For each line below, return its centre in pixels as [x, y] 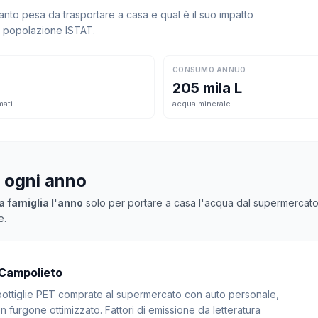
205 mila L [207, 88]
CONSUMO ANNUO [209, 70]
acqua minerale [202, 104]
